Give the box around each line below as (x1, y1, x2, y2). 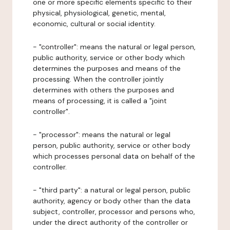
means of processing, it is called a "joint (33, 96, 167, 105)
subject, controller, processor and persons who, (33, 207, 195, 216)
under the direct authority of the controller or (33, 218, 188, 227)
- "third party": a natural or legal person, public (33, 185, 190, 195)
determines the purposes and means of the (33, 64, 181, 73)
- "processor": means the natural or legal (33, 130, 170, 139)
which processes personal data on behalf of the (33, 151, 195, 161)
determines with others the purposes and (33, 85, 174, 94)
